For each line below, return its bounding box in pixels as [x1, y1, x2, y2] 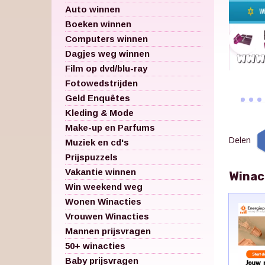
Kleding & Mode [65, 107, 134, 118]
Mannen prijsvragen [65, 225, 151, 236]
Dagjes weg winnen [65, 48, 150, 59]
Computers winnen [65, 33, 148, 44]
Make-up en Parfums [65, 122, 155, 132]
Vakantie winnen [65, 166, 136, 177]
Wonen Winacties [65, 196, 141, 206]
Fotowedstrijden [65, 77, 138, 88]
